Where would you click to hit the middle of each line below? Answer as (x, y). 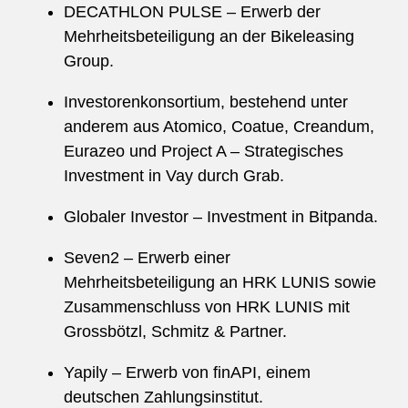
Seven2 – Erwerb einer (147, 258)
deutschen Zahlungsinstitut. (163, 397)
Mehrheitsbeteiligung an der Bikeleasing (209, 36)
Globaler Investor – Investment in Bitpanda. (221, 217)
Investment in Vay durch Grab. (174, 176)
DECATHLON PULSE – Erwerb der (192, 12)
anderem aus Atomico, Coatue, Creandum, (219, 127)
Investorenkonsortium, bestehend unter (206, 102)
